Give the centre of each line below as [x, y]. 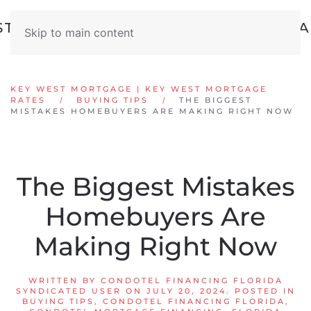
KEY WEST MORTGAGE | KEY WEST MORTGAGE [139, 89]
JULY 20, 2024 [186, 291]
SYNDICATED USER [68, 291]
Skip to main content [79, 33]
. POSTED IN [261, 291]
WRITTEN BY [64, 280]
